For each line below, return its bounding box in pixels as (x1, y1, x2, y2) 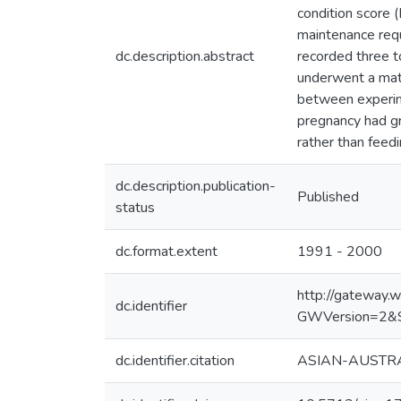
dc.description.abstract (115, 47, 254, 66)
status (115, 198, 155, 218)
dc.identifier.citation (115, 351, 235, 371)
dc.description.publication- (115, 176, 276, 196)
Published (297, 187, 359, 207)
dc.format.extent (115, 242, 218, 261)
